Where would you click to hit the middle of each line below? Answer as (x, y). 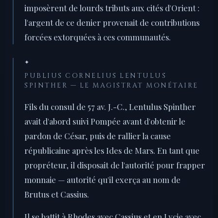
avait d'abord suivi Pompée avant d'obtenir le (105, 121)
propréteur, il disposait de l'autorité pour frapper (115, 165)
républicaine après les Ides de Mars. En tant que (112, 151)
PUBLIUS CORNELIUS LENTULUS (95, 76)
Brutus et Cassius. (57, 194)
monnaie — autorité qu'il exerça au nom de (102, 180)
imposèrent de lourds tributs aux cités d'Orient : (112, 8)
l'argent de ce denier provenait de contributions (112, 23)
